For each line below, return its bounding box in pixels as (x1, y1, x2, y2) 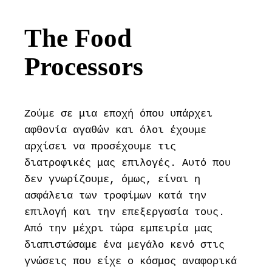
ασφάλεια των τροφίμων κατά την (24, 190, 207, 202)
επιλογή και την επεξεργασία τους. (24, 206, 225, 218)
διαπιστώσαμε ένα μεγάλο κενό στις (24, 239, 225, 251)
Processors (24, 52, 144, 81)
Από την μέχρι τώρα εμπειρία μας (24, 223, 213, 234)
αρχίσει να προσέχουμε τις (24, 141, 177, 152)
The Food (24, 24, 132, 52)
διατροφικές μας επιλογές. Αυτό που (24, 157, 231, 169)
